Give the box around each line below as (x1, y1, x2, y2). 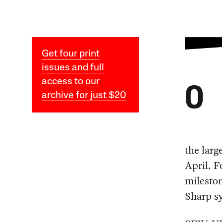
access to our (41, 76, 100, 87)
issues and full (41, 62, 104, 73)
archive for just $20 (41, 90, 126, 101)
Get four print (41, 49, 100, 59)
